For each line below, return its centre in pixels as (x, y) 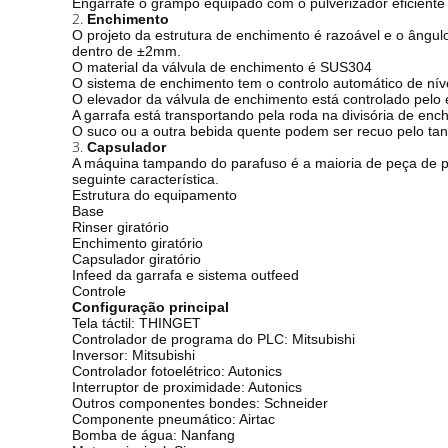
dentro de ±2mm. (126, 51)
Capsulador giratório (136, 259)
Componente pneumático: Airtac (173, 419)
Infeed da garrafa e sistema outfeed (185, 275)
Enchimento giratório (137, 243)
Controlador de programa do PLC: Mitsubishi (213, 339)
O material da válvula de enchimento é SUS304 (222, 67)
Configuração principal (150, 307)
